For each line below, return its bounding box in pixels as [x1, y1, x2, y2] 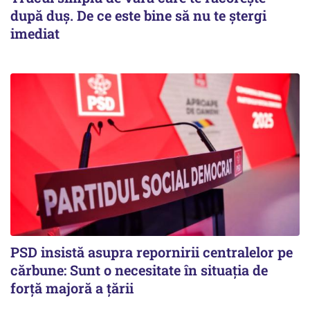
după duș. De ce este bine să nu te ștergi [10, 6, 266, 24]
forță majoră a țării [10, 278, 134, 297]
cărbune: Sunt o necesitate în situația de [10, 260, 268, 279]
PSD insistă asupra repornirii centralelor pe [10, 242, 293, 261]
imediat [10, 24, 60, 42]
